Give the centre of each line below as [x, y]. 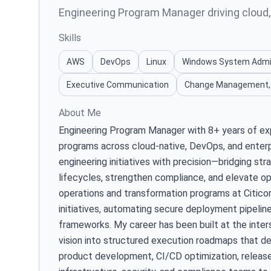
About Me [80, 113]
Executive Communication [118, 84]
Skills [70, 38]
